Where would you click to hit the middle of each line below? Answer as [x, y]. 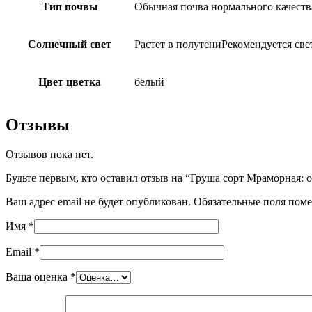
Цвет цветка [70, 82]
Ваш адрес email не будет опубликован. [98, 201]
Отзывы [38, 124]
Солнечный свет [70, 44]
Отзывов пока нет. [49, 154]
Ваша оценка [38, 276]
